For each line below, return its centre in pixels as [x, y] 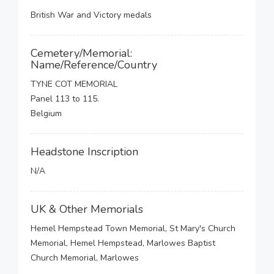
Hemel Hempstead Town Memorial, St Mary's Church [133, 228]
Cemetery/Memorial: [81, 53]
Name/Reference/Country [94, 65]
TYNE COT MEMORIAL [74, 84]
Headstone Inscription [84, 152]
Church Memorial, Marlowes [85, 258]
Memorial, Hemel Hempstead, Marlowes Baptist [123, 243]
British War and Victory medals [91, 15]
